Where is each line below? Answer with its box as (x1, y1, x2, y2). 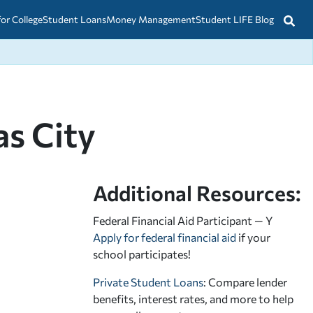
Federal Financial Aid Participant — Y (93, 213, 272, 227)
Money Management (106, 13, 196, 25)
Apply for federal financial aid (93, 230, 236, 244)
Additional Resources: (93, 179, 301, 205)
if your (236, 230, 270, 244)
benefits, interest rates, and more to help (93, 291, 293, 305)
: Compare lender (203, 275, 287, 289)
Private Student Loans (93, 275, 203, 289)
